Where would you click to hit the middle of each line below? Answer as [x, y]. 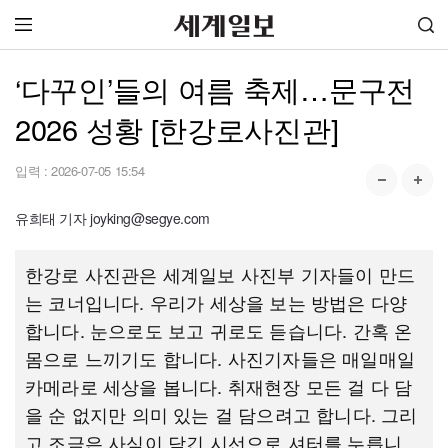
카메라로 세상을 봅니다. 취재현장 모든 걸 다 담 [219, 386]
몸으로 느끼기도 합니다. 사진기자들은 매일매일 [220, 358]
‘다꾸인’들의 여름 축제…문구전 [215, 88]
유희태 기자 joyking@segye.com [112, 218]
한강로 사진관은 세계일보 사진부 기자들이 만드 [220, 274]
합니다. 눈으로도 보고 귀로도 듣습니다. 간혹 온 [219, 330]
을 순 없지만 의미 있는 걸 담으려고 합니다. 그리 [221, 414]
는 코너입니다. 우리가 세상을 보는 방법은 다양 [216, 302]
